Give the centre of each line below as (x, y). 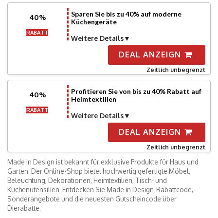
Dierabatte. (24, 208)
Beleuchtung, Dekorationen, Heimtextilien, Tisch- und (87, 180)
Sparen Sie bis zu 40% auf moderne (126, 14)
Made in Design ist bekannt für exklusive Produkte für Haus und (103, 162)
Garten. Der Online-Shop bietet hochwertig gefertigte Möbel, (99, 171)
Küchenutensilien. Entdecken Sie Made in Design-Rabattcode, (100, 190)
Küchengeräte (94, 22)
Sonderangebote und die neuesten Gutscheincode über (92, 199)
